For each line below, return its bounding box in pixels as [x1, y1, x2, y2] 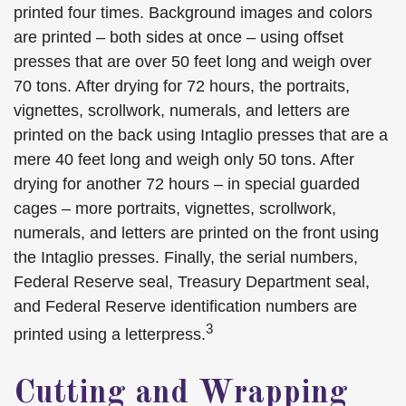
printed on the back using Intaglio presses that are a [14, 126, 388, 144]
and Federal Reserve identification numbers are [14, 297, 357, 315]
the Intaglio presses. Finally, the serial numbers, [14, 248, 358, 266]
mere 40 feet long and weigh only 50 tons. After [14, 150, 354, 169]
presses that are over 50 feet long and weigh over [14, 53, 372, 71]
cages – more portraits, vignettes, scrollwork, [14, 199, 336, 217]
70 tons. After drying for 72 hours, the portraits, [14, 77, 350, 95]
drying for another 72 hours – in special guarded [14, 175, 360, 193]
